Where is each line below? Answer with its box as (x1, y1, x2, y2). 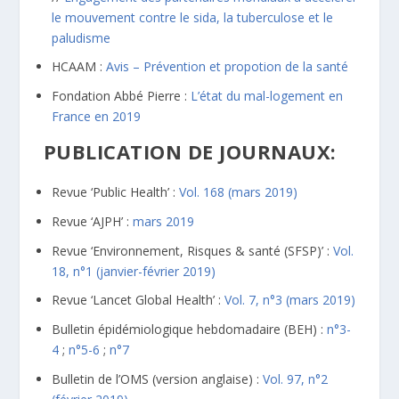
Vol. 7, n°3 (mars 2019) (224, 291, 356, 309)
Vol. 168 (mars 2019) (179, 183, 302, 200)
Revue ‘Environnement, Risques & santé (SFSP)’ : (52, 241, 334, 259)
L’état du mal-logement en (191, 87, 344, 105)
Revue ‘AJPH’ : (52, 212, 134, 230)
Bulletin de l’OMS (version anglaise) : (52, 370, 264, 387)
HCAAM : (52, 58, 107, 76)
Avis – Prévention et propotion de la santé (106, 58, 349, 76)
